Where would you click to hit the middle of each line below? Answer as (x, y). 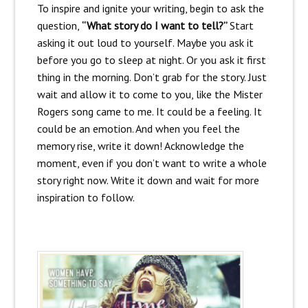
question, (59, 26)
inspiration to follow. (86, 198)
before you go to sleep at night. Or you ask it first (151, 60)
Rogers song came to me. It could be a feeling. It (149, 112)
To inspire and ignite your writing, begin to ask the (150, 9)
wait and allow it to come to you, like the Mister (150, 95)
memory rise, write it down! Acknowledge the (140, 146)
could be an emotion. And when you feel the (138, 129)
